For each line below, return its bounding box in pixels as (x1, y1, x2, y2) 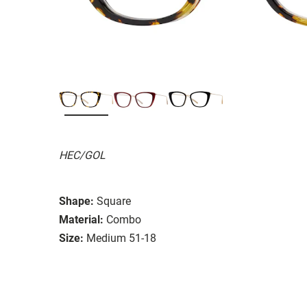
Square (97, 194, 131, 208)
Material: (59, 212, 103, 226)
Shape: (59, 194, 94, 208)
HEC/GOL (59, 148, 106, 162)
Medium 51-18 (86, 231, 156, 245)
